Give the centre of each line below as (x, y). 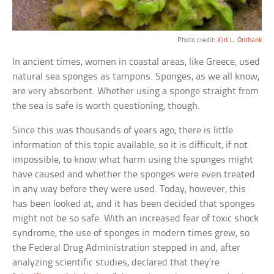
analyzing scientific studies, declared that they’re (116, 263)
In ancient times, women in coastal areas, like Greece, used (136, 62)
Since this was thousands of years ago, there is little (123, 131)
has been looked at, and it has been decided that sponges (134, 204)
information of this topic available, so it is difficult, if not (130, 146)
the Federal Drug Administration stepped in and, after (127, 248)
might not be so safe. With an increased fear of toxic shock (136, 219)
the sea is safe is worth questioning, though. (106, 106)
